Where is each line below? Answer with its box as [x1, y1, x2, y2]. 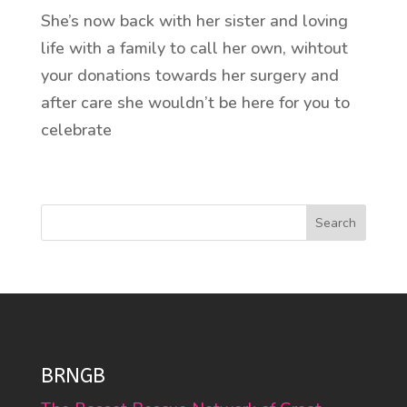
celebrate [40, 118, 116, 141]
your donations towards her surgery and [40, 64, 339, 86]
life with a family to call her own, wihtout [40, 36, 348, 59]
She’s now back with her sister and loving [40, 9, 348, 32]
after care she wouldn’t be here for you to [40, 91, 350, 114]
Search [315, 213, 357, 232]
